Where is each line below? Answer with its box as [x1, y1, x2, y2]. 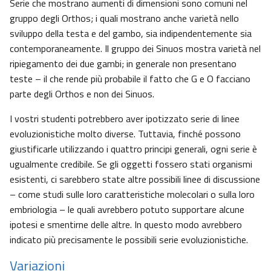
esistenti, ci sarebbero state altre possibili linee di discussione [10, 172, 260, 187]
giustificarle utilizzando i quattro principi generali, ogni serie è [10, 142, 257, 157]
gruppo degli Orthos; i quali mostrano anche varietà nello [10, 11, 239, 26]
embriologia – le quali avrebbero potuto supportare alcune [10, 202, 244, 217]
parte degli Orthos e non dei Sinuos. [10, 87, 154, 102]
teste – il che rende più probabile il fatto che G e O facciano [10, 71, 250, 87]
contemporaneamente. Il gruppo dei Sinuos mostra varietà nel [10, 41, 261, 56]
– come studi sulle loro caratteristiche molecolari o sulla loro [10, 187, 255, 202]
